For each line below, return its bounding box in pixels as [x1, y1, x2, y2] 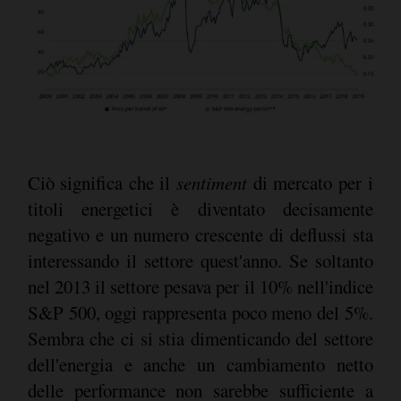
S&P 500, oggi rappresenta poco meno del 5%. [27, 300, 373, 326]
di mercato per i [246, 170, 373, 196]
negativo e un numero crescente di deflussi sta [27, 222, 373, 248]
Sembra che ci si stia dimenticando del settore [27, 326, 373, 352]
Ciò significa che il [27, 170, 176, 196]
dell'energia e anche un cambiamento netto [27, 352, 373, 378]
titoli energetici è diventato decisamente [27, 196, 373, 222]
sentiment [175, 170, 247, 196]
